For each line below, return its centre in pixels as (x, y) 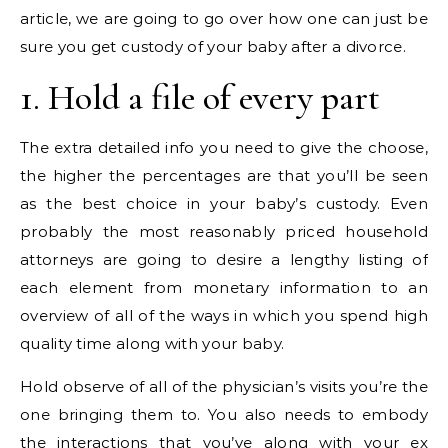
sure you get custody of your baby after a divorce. (213, 47)
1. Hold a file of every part (200, 98)
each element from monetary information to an (224, 288)
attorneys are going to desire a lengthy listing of (224, 260)
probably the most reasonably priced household (224, 232)
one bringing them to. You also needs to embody (224, 415)
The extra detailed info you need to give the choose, (224, 148)
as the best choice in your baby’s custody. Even (224, 204)
